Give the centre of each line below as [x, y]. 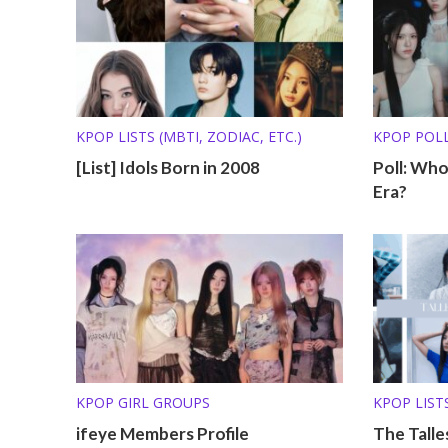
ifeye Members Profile [162, 434]
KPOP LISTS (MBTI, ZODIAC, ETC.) [188, 136]
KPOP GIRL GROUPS [142, 403]
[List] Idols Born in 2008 [167, 167]
